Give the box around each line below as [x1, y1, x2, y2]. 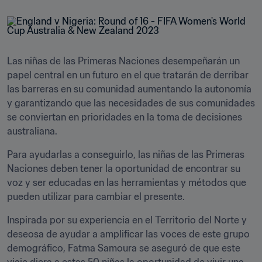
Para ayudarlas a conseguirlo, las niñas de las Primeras [7, 149, 244, 160]
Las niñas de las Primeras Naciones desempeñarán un [7, 55, 240, 67]
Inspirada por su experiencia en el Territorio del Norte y [7, 214, 247, 226]
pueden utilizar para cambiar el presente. [7, 191, 185, 202]
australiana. [7, 125, 57, 137]
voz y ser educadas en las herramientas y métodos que [7, 177, 246, 188]
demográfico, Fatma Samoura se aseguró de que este [7, 242, 240, 254]
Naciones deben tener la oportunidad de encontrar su [7, 163, 240, 174]
